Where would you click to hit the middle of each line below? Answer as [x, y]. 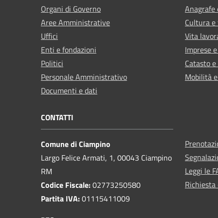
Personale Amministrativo [84, 77]
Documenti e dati [69, 90]
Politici [52, 63]
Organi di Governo [71, 9]
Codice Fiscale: [67, 185]
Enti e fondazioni [69, 49]
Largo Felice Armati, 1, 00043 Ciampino [106, 157]
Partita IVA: [61, 198]
